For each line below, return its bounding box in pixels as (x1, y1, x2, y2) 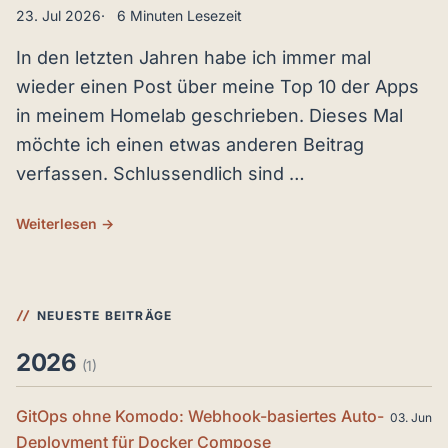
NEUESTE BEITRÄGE (37, 308, 173, 323)
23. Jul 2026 (16, 7, 101, 24)
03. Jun (390, 410, 432, 425)
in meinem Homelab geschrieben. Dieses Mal (16, 105, 403, 126)
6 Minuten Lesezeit (117, 7, 242, 24)
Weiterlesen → (16, 215, 114, 232)
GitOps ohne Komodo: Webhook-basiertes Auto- (16, 406, 384, 426)
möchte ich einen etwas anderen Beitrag (16, 134, 364, 155)
